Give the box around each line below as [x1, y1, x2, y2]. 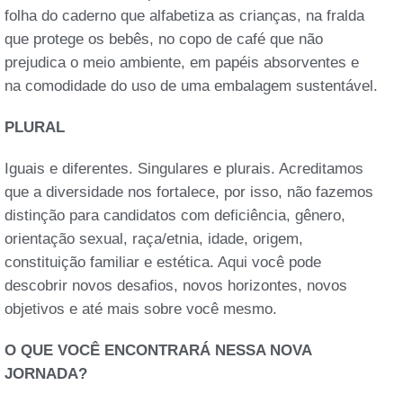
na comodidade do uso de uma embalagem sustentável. [4, 76, 378, 94]
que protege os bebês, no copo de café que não [4, 30, 323, 48]
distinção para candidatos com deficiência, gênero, [4, 206, 345, 224]
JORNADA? [4, 364, 87, 382]
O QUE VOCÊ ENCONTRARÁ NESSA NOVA [4, 341, 311, 359]
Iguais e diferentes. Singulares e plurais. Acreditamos [4, 159, 363, 177]
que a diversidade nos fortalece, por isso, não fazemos [4, 183, 373, 201]
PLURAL [4, 118, 65, 136]
